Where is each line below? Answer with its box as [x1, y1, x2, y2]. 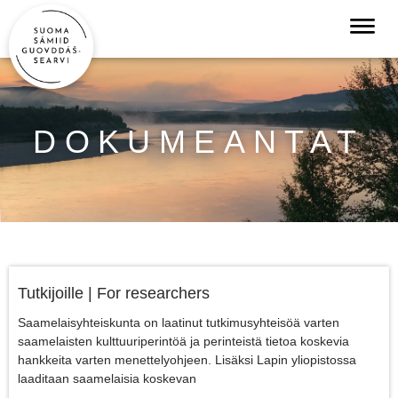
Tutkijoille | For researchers [18, 284, 210, 302]
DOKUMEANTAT [33, 123, 365, 160]
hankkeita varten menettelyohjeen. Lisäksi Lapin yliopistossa [18, 353, 356, 367]
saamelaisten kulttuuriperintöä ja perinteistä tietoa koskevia [18, 334, 349, 348]
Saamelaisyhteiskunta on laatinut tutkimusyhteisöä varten [18, 315, 339, 330]
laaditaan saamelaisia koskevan [18, 371, 196, 386]
